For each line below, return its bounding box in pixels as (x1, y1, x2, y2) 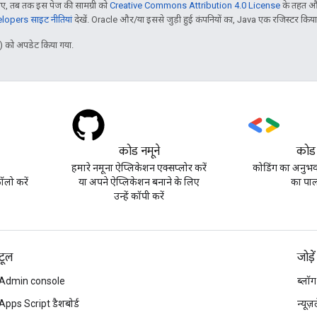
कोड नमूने (118, 144, 160, 158)
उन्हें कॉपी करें (114, 190, 165, 202)
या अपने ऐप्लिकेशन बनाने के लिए (79, 176, 200, 188)
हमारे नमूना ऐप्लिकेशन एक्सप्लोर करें (71, 162, 207, 173)
